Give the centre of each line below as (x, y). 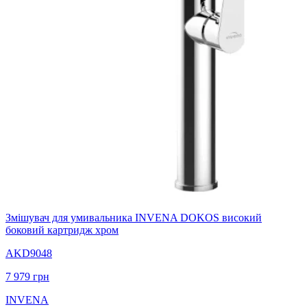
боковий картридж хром (62, 230)
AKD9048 (29, 253)
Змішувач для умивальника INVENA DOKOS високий (134, 217)
